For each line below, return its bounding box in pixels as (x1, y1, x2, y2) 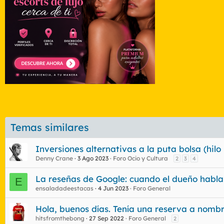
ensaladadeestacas (35, 184, 93, 192)
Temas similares (10, 120, 89, 133)
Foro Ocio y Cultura (113, 154, 168, 162)
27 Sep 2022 (89, 214, 124, 222)
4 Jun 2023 (98, 184, 128, 192)
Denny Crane (35, 154, 73, 162)
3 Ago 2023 (77, 154, 108, 162)
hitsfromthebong (35, 214, 84, 222)
